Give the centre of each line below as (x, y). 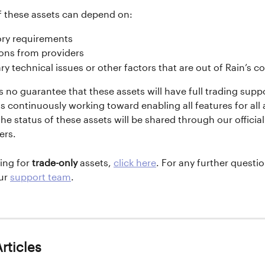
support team (41, 177)
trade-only (55, 163)
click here (135, 163)
